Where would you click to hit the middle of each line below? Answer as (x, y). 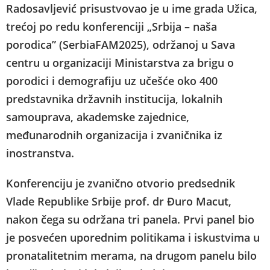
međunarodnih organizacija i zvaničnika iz (114, 135)
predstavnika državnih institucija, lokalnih (114, 99)
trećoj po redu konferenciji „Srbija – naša (111, 26)
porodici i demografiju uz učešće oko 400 (112, 80)
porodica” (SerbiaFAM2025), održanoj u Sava (121, 44)
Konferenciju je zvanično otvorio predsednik (121, 183)
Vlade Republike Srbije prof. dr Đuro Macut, (119, 201)
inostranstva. (40, 153)
